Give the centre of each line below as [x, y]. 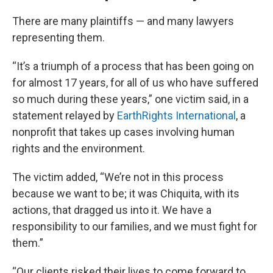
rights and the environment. [79, 148]
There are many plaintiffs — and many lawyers [123, 21]
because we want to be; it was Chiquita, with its [126, 193]
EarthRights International [176, 115]
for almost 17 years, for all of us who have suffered [135, 83]
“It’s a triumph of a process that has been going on [133, 66]
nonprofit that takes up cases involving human [123, 132]
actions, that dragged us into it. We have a [112, 210]
